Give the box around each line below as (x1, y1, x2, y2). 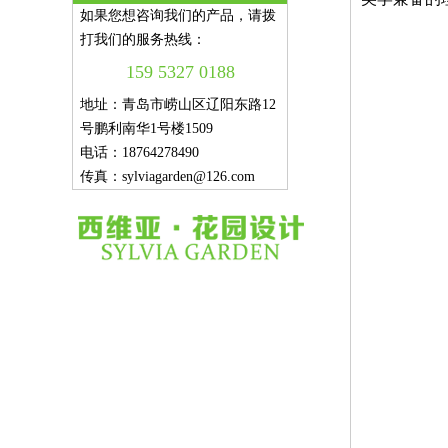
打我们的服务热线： (80, 32, 206, 47)
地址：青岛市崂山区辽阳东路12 (80, 97, 276, 112)
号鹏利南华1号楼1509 (80, 121, 213, 136)
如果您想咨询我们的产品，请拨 (80, 8, 276, 23)
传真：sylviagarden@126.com (80, 169, 255, 184)
